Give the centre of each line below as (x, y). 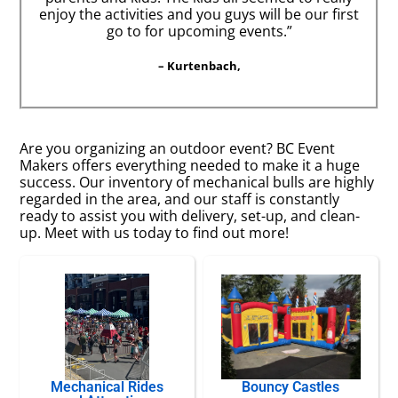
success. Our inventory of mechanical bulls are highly (197, 183)
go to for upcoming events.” (199, 31)
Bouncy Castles (291, 387)
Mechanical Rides (107, 387)
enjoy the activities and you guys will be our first (199, 14)
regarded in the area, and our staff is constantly (180, 199)
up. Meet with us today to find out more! (155, 233)
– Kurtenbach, (199, 65)
